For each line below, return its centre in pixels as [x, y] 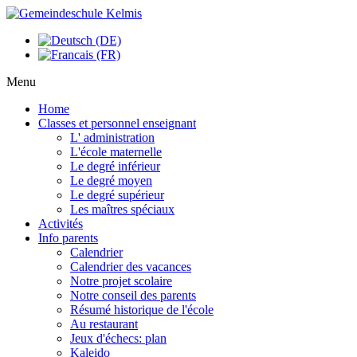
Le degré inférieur [115, 166]
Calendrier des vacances [131, 267]
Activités [61, 224]
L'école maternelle [116, 152]
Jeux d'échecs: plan [118, 338]
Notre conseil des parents [133, 295]
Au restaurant [104, 324]
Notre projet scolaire [121, 281]
